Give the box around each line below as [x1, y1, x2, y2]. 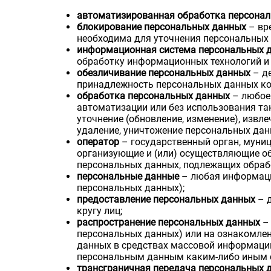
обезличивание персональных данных [77, 67, 251, 79]
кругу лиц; [77, 204, 123, 217]
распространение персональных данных [77, 216, 261, 228]
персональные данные [77, 170, 180, 182]
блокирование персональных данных [77, 21, 247, 33]
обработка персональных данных [77, 90, 230, 102]
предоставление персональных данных [77, 193, 256, 205]
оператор [77, 135, 120, 148]
